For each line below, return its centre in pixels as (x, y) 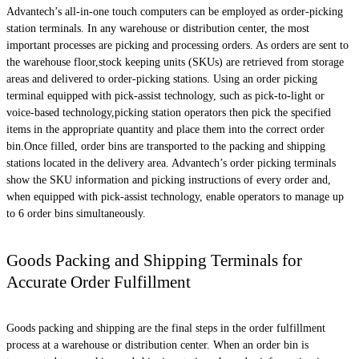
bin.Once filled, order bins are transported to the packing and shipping (166, 147)
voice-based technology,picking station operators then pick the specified (169, 113)
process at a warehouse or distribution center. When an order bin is (157, 345)
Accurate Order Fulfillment (99, 282)
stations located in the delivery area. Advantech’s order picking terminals (171, 163)
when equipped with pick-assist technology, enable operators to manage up (175, 197)
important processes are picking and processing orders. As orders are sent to (177, 46)
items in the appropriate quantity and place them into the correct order (165, 130)
